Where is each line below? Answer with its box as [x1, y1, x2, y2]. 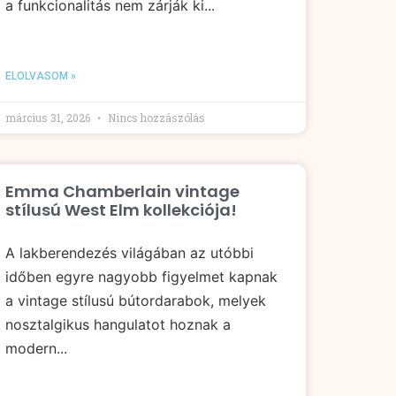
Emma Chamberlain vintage [5, 179, 240, 202]
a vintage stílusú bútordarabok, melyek [5, 291, 266, 309]
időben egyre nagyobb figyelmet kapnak [5, 267, 278, 286]
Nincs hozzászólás [105, 110, 205, 125]
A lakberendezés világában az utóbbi [5, 243, 254, 262]
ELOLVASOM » [5, 69, 76, 82]
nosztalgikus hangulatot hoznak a [5, 315, 231, 333]
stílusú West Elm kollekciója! [5, 198, 237, 221]
